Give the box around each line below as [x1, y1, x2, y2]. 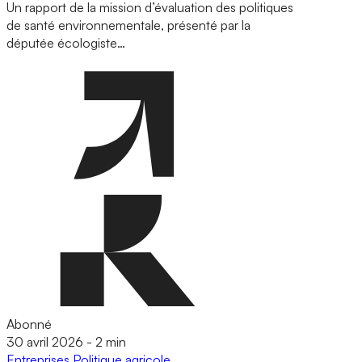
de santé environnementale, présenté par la [6, 17, 250, 34]
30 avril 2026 [6, 334, 83, 351]
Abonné [6, 316, 52, 333]
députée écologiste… [6, 35, 125, 52]
